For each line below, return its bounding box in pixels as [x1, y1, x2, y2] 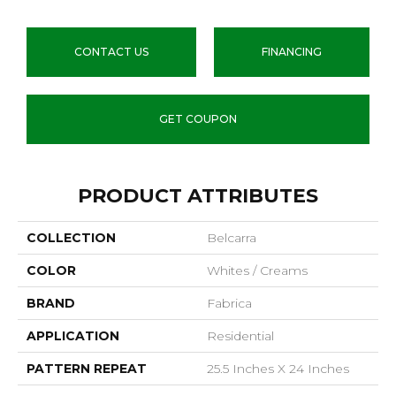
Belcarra [207, 229, 256, 246]
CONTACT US [74, 44, 148, 58]
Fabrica [207, 294, 252, 311]
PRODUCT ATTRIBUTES [78, 183, 318, 208]
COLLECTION [27, 229, 116, 246]
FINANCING [262, 44, 322, 58]
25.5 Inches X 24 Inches [207, 360, 349, 377]
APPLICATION [27, 327, 119, 344]
